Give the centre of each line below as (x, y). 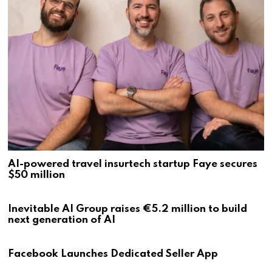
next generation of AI (62, 220)
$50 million (37, 175)
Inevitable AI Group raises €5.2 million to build (128, 209)
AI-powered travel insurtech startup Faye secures (133, 164)
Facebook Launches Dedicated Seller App (113, 254)
